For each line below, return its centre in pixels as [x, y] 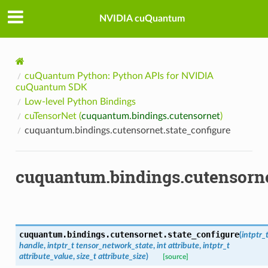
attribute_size [122, 256]
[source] [175, 257]
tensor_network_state [114, 245]
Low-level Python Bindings [80, 101]
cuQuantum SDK [51, 87]
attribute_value [46, 256]
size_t [86, 256]
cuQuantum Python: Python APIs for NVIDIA [118, 76]
